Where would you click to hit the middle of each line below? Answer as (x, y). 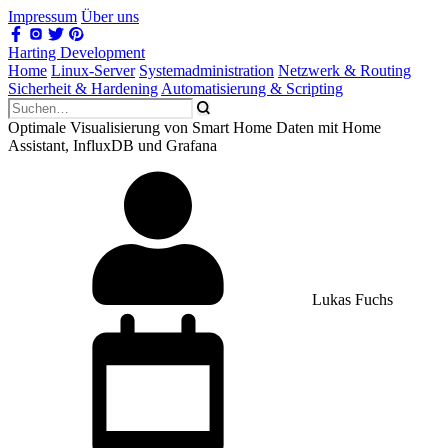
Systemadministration (206, 70)
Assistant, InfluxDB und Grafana (112, 145)
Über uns (110, 16)
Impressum (42, 16)
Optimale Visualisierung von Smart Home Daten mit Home (194, 127)
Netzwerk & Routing (344, 70)
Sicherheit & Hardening (83, 88)
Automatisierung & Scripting (252, 88)
